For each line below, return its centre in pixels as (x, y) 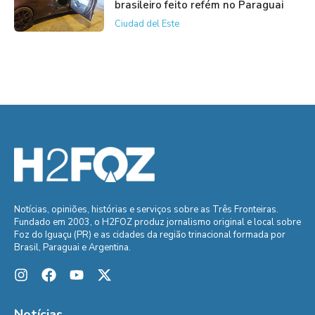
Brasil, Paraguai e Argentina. (72, 248)
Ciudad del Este (147, 24)
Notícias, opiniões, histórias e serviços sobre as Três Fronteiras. (146, 210)
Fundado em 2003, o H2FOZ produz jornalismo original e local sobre (157, 223)
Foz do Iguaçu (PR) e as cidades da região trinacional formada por (150, 235)
